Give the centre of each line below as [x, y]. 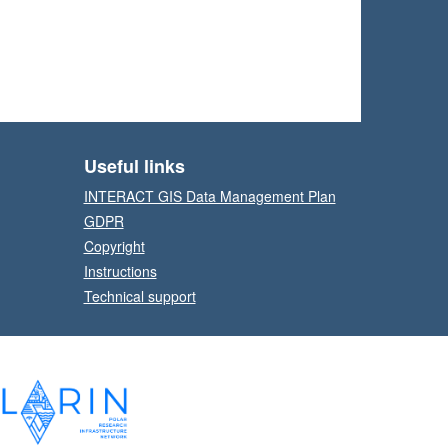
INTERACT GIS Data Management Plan [209, 196]
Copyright [114, 246]
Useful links [134, 166]
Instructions [120, 271]
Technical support [139, 296]
